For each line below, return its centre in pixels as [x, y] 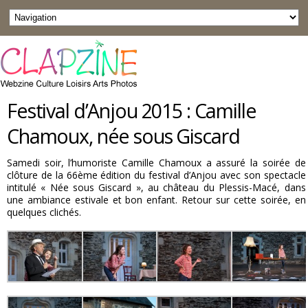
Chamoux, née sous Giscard [123, 136]
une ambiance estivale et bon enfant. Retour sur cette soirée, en [156, 200]
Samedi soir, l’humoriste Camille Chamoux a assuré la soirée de [156, 163]
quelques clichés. [44, 212]
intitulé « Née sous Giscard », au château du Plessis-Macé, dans [156, 187]
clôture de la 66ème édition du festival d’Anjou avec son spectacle [156, 175]
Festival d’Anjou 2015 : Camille [132, 110]
